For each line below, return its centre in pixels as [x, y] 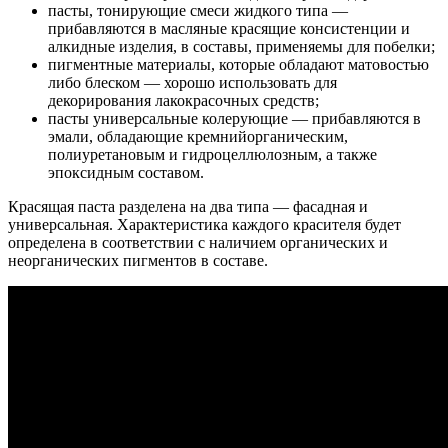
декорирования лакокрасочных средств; [183, 100]
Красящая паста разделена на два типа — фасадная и [188, 206]
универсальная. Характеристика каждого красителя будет [204, 224]
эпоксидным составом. [126, 172]
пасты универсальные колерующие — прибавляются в [234, 118]
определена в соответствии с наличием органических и [198, 242]
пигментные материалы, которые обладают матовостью [238, 64]
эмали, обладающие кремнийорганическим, [198, 136]
